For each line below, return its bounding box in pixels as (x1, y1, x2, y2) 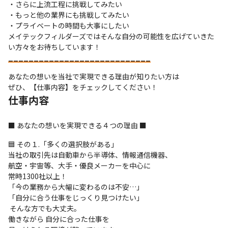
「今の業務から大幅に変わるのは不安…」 (8, 182, 144, 192)
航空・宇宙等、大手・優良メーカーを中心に (8, 160, 151, 170)
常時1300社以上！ (8, 171, 67, 181)
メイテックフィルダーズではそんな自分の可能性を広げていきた (8, 31, 214, 41)
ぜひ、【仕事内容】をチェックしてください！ (8, 82, 158, 92)
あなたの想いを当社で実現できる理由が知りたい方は (8, 71, 179, 81)
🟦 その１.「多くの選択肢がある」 (8, 139, 118, 149)
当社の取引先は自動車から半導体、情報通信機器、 (8, 150, 172, 160)
